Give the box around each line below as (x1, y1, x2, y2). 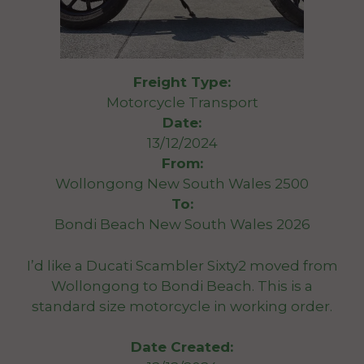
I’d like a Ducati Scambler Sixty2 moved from (26, 257, 338, 274)
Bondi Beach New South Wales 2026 (54, 216, 310, 232)
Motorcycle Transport (106, 94, 258, 110)
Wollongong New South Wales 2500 (55, 175, 309, 192)
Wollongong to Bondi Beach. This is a (51, 277, 313, 294)
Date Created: (131, 339, 233, 355)
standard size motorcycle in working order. (32, 297, 332, 314)
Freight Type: (133, 74, 231, 90)
